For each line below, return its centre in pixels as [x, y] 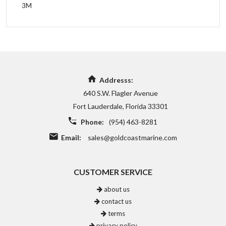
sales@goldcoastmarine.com [131, 137]
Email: [71, 137]
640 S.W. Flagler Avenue [121, 93]
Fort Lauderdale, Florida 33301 [121, 106]
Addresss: [116, 80]
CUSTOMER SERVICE [113, 172]
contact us [116, 201]
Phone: [92, 122]
